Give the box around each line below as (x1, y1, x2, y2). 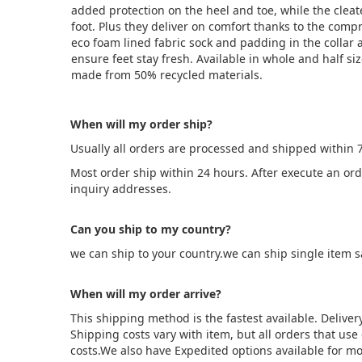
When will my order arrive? (70, 286, 221, 301)
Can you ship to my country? (70, 221, 231, 237)
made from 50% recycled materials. (71, 67, 263, 82)
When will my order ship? (70, 116, 213, 132)
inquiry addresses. (70, 181, 171, 196)
